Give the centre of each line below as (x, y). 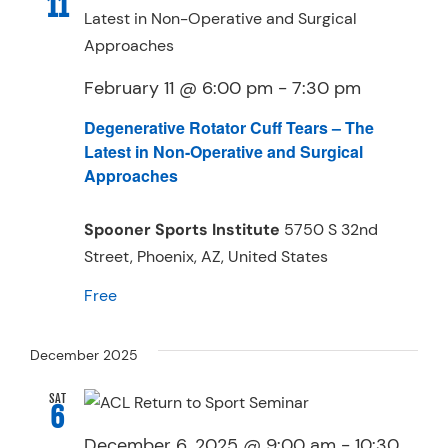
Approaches (131, 175)
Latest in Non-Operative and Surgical (223, 151)
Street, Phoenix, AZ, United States (206, 256)
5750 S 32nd (331, 229)
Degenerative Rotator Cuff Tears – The (229, 127)
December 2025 (84, 354)
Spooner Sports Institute (184, 229)
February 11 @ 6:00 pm (178, 88)
